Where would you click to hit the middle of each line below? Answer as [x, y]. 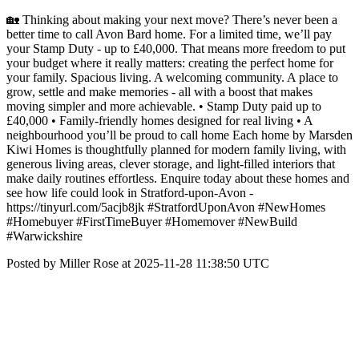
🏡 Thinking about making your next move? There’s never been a [172, 20]
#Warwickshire [44, 236]
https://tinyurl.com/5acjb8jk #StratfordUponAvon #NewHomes [166, 207]
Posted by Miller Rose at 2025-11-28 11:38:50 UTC [138, 263]
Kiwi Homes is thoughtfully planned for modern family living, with [176, 149]
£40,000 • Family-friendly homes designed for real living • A [159, 121]
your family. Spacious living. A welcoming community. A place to [172, 77]
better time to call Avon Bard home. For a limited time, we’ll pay [169, 34]
